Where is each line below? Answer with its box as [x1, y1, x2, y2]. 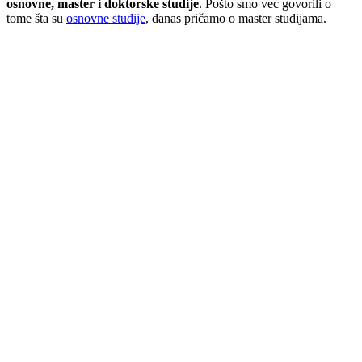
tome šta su [6, 11, 66, 25]
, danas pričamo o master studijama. [145, 11, 326, 25]
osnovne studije [66, 11, 145, 25]
